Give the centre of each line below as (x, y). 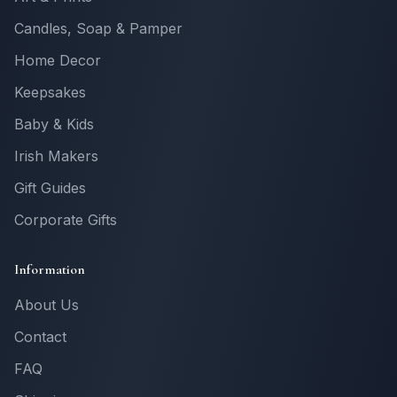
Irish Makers (56, 156)
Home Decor (58, 60)
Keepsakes (50, 92)
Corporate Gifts (66, 220)
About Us (47, 305)
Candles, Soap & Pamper (98, 28)
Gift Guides (50, 188)
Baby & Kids (54, 124)
